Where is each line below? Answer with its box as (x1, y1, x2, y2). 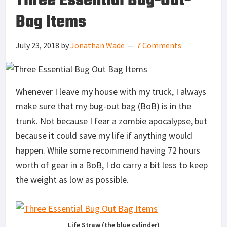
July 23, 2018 (16, 40, 59, 50)
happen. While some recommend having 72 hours (16, 144, 200, 156)
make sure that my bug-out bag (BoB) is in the (16, 100, 191, 112)
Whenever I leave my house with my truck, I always (16, 85, 206, 97)
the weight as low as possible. (16, 173, 129, 185)
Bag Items (16, 9, 86, 35)
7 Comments (137, 40, 181, 50)
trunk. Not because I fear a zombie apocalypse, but (16, 115, 207, 127)
